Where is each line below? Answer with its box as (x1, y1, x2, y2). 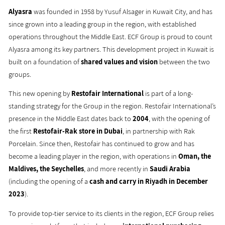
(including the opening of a (9, 176, 90, 186)
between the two (158, 56, 210, 66)
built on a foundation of (9, 56, 81, 66)
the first (9, 126, 34, 136)
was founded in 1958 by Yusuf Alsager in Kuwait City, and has (32, 6, 213, 16)
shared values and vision (81, 56, 158, 66)
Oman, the (178, 151, 211, 161)
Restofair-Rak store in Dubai (33, 126, 123, 136)
